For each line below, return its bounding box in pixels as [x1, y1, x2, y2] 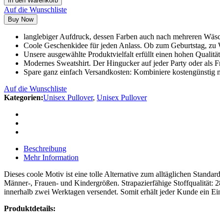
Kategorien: [4, 93, 43, 102]
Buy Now [8, 15, 33, 23]
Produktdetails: [4, 204, 55, 213]
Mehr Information [24, 153, 79, 162]
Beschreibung [24, 144, 66, 153]
